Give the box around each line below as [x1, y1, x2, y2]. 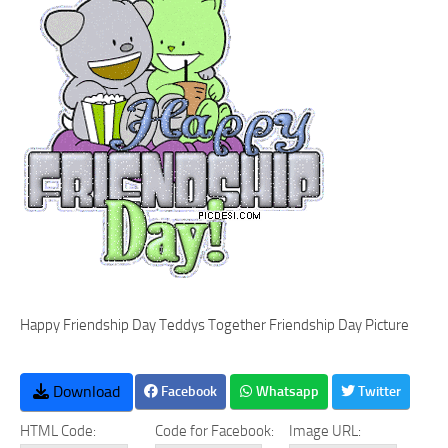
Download [49, 381, 120, 401]
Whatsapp [253, 383, 319, 400]
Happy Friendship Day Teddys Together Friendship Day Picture [20, 316, 409, 334]
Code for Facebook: [154, 422, 274, 440]
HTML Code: [20, 422, 96, 440]
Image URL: [289, 422, 362, 440]
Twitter [355, 383, 401, 400]
